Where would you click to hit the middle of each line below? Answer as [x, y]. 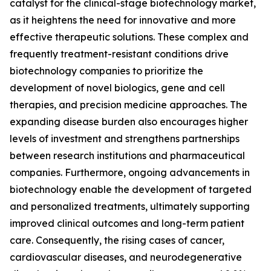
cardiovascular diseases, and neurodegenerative [126, 257]
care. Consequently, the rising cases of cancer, [117, 240]
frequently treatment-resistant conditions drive [119, 54]
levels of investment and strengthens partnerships [125, 139]
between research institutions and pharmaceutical [127, 156]
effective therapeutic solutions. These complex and [129, 37]
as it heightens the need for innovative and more [123, 20]
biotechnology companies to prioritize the [106, 71]
